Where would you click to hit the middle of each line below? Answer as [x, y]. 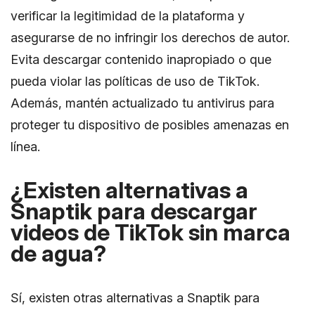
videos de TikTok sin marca [150, 232]
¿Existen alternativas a [129, 190]
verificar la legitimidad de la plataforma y [128, 15]
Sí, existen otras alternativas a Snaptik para [135, 297]
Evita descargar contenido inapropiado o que [141, 59]
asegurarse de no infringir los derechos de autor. [150, 37]
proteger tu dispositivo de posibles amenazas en [150, 124]
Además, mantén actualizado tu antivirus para [142, 103]
